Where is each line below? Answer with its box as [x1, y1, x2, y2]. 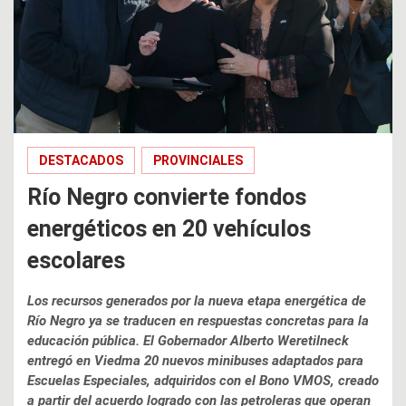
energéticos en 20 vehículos [27, 216, 311, 243]
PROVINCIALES [153, 153, 243, 169]
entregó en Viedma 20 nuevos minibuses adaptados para [27, 353, 363, 370]
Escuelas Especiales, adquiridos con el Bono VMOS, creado [27, 372, 379, 390]
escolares [27, 247, 125, 275]
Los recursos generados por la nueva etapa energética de [27, 293, 366, 310]
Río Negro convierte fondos [27, 184, 306, 211]
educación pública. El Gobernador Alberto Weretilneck [27, 333, 349, 350]
